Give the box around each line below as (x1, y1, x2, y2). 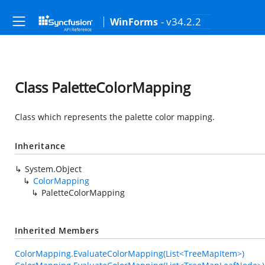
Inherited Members (15, 225, 99, 236)
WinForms (110, 15, 158, 28)
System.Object (25, 163, 82, 174)
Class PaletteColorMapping (15, 77, 190, 97)
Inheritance (15, 140, 66, 151)
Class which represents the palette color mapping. (15, 111, 215, 122)
